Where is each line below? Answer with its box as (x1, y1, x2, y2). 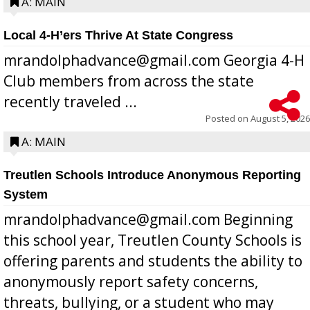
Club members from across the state (3, 71, 254, 91)
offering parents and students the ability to (3, 250, 302, 271)
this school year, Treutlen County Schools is (3, 230, 302, 250)
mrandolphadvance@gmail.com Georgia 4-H (3, 50, 304, 70)
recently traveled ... (3, 91, 137, 111)
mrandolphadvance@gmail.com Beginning (3, 209, 293, 229)
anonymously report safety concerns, (3, 271, 258, 291)
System (3, 187, 48, 201)
